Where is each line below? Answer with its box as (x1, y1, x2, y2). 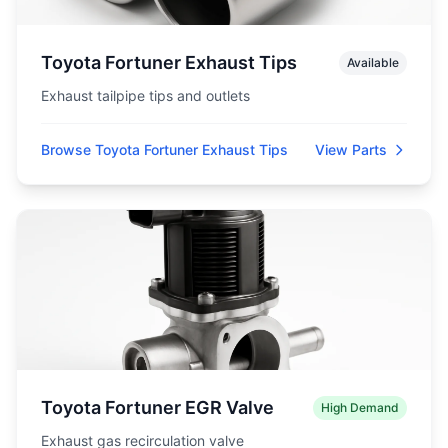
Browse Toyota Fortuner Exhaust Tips (41, 141, 288, 158)
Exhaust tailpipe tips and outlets (41, 87, 250, 104)
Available (347, 55, 399, 70)
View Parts (315, 141, 387, 158)
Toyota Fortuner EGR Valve (41, 397, 274, 418)
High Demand (321, 400, 399, 415)
